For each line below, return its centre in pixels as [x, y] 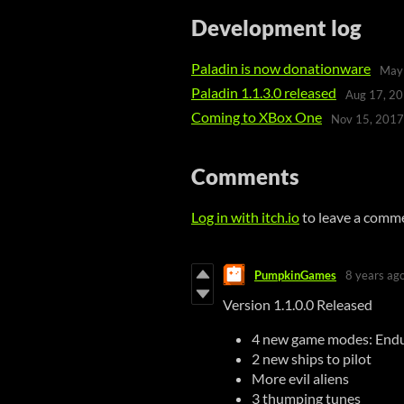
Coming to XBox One [257, 117]
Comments [245, 176]
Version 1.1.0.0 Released [298, 304]
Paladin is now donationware [281, 68]
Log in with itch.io [245, 217]
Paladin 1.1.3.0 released [264, 92]
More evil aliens [300, 378]
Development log [276, 28]
